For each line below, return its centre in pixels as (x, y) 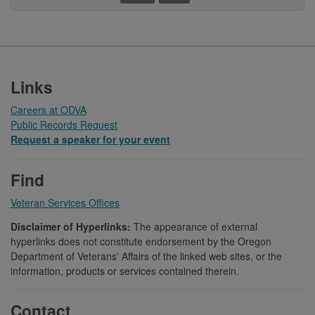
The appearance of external (194, 226)
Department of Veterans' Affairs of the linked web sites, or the (146, 256)
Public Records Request (64, 125)
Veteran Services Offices (65, 202)
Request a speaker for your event (90, 140)
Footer (39, 66)
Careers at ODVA (49, 110)
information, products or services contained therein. (125, 270)
